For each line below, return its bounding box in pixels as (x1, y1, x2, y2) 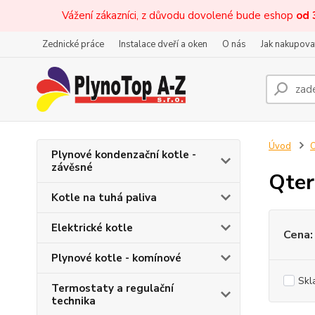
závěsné (51, 160, 93, 174)
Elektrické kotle (51, 221, 133, 235)
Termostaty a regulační (51, 281, 174, 295)
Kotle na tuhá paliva (51, 191, 157, 205)
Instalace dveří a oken (119, 38, 207, 51)
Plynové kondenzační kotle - (51, 148, 196, 162)
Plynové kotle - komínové (51, 251, 181, 265)
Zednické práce (42, 38, 104, 51)
